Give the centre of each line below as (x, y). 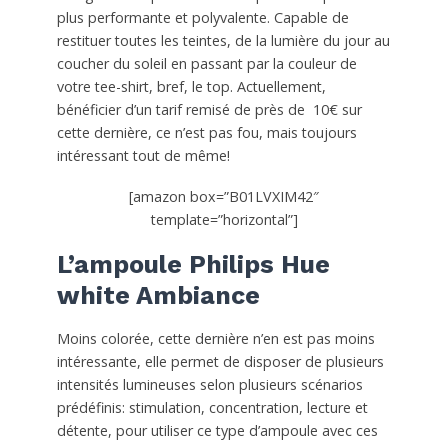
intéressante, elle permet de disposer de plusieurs (220, 361)
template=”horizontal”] (224, 219)
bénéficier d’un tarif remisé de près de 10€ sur (209, 109)
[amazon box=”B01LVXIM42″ (224, 196)
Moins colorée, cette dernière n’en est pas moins (215, 338)
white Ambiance (158, 295)
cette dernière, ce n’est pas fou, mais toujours (206, 132)
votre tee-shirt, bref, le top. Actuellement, (191, 86)
